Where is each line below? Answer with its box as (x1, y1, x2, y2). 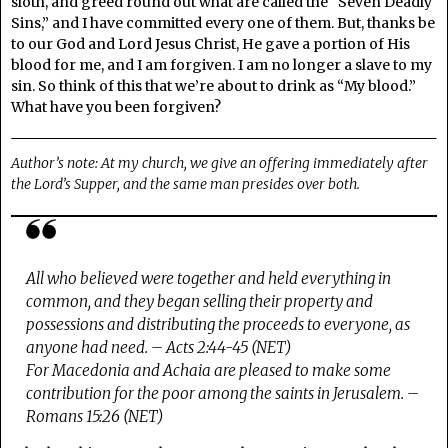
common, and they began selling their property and (26, 292, 374, 312)
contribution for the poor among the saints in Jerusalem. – (26, 384, 420, 404)
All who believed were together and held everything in (26, 269, 392, 289)
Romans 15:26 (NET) (26, 407, 164, 427)
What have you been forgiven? (11, 98, 221, 117)
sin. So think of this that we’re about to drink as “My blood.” (11, 77, 416, 96)
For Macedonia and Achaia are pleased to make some (26, 361, 392, 381)
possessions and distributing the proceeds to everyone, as (26, 315, 411, 335)
